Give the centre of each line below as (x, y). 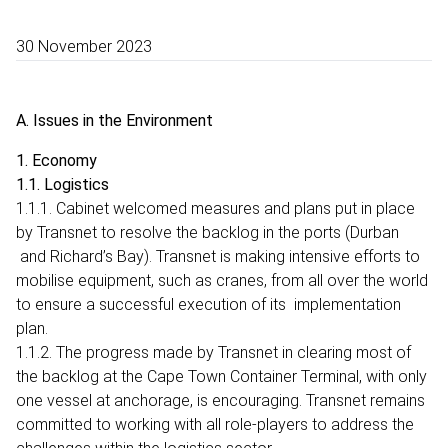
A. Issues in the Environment (114, 120)
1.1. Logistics (62, 184)
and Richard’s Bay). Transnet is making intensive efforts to (218, 256)
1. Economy (58, 160)
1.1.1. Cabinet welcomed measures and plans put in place (215, 208)
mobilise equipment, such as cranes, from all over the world (222, 280)
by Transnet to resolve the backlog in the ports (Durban (207, 232)
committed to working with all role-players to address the (215, 424)
